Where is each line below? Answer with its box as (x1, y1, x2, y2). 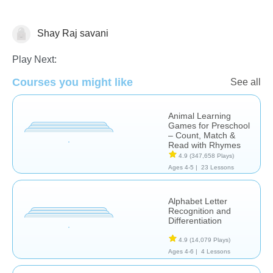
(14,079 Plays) (190, 236, 230, 243)
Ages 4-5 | (168, 163, 197, 171)
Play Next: (12, 54, 57, 65)
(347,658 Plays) (190, 152, 234, 159)
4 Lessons (200, 247, 230, 255)
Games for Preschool (168, 120, 250, 130)
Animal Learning (168, 110, 231, 121)
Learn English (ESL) (12, 30, 100, 41)
